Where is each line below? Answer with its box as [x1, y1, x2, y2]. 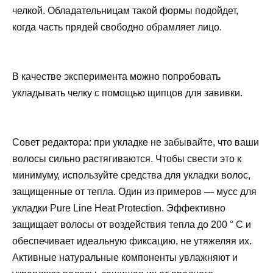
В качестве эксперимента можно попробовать [12, 71, 221, 82]
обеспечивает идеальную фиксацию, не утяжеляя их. [12, 236, 252, 247]
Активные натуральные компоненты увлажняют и [12, 252, 238, 263]
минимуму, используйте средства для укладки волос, [12, 170, 250, 181]
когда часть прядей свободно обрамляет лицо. [12, 21, 222, 32]
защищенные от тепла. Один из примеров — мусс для [12, 186, 257, 197]
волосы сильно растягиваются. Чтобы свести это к [12, 154, 241, 165]
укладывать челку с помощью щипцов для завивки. [12, 88, 243, 99]
